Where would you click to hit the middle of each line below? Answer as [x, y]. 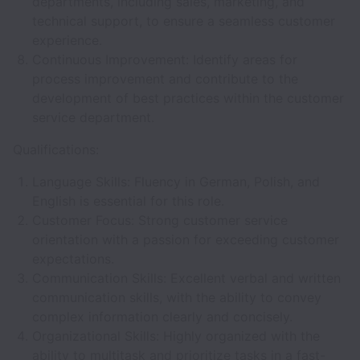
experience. [67, 40]
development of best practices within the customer [188, 98]
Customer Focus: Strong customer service [160, 220]
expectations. [73, 259]
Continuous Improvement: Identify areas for [165, 59]
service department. [93, 117]
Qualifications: [56, 149]
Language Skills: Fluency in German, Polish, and [176, 182]
